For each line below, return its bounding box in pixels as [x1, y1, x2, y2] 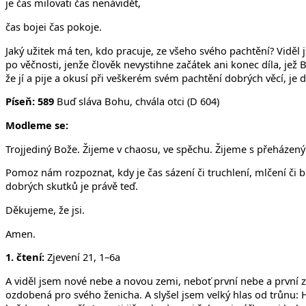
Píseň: [5, 94, 35, 109]
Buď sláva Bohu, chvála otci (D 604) [57, 94, 219, 109]
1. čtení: [5, 250, 47, 264]
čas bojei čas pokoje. [5, 20, 102, 34]
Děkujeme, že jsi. [5, 202, 85, 217]
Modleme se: [5, 118, 68, 132]
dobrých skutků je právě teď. [5, 179, 138, 193]
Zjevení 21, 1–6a [47, 250, 120, 264]
